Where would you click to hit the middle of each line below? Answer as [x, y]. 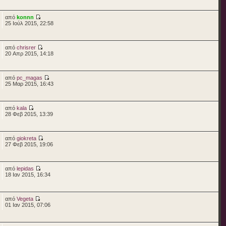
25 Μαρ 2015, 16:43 [29, 83]
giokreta [26, 138]
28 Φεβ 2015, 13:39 [29, 114]
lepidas [25, 168]
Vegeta [25, 199]
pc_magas [29, 77]
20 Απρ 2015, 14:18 [29, 53]
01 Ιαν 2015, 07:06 [27, 205]
